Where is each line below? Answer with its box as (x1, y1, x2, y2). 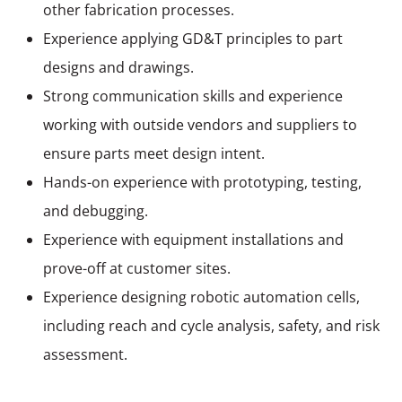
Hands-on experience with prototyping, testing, (43, 171, 362, 192)
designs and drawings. (43, 57, 194, 77)
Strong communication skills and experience (43, 85, 343, 106)
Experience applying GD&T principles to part (43, 28, 343, 48)
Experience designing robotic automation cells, (43, 286, 360, 307)
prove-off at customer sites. (43, 258, 231, 278)
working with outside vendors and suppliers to (43, 114, 357, 135)
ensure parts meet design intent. (43, 143, 265, 163)
